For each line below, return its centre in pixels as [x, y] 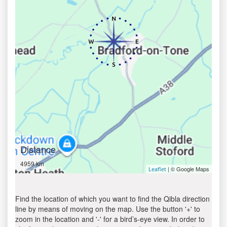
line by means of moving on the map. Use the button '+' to [108, 209]
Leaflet [157, 169]
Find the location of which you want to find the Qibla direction [112, 199]
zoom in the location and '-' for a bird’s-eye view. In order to [110, 219]
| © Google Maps [188, 169]
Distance [38, 149]
